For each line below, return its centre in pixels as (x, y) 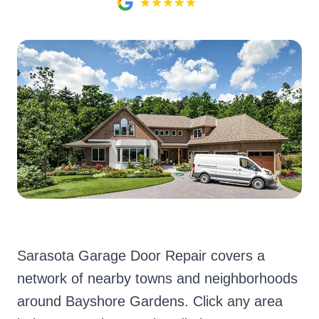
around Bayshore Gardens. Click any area (150, 301)
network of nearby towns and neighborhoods (157, 278)
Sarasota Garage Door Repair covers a (141, 256)
